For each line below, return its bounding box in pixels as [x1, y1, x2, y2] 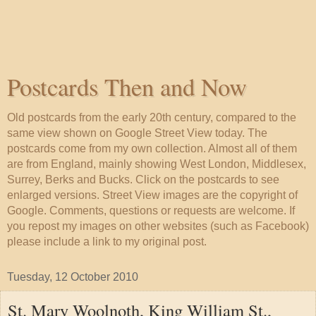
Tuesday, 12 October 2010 [7, 271, 138, 283]
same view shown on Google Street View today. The [7, 127, 267, 139]
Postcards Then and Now [7, 71, 247, 103]
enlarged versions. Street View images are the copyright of [7, 189, 298, 201]
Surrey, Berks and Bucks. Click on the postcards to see [7, 174, 279, 186]
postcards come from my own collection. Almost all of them [7, 142, 297, 154]
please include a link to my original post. [7, 236, 207, 248]
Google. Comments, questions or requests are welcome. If [7, 205, 295, 217]
